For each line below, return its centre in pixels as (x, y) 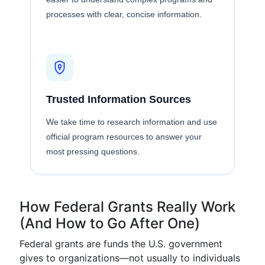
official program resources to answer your (124, 137)
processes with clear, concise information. (124, 14)
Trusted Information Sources (119, 99)
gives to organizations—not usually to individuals (130, 258)
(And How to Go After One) (110, 223)
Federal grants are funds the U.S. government (121, 244)
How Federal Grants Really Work (127, 207)
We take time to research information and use (132, 122)
